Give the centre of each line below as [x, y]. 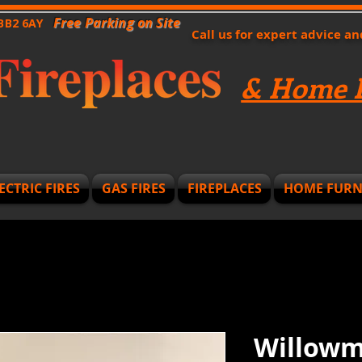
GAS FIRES [133, 189]
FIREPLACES [224, 189]
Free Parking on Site [117, 23]
